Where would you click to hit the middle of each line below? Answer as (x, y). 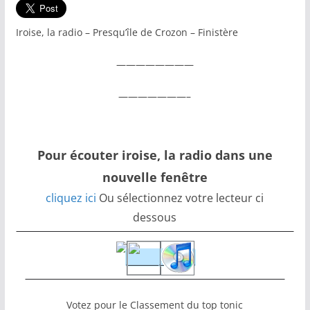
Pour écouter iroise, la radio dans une (155, 155)
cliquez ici (71, 198)
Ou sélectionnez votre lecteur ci (180, 198)
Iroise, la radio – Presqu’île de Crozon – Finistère (127, 32)
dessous (155, 217)
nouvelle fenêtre (155, 177)
